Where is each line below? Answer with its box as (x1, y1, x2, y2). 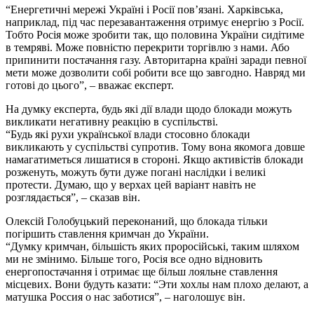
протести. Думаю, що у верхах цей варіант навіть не (6, 178, 256, 191)
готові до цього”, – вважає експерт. (6, 78, 174, 91)
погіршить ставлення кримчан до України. (6, 227, 209, 240)
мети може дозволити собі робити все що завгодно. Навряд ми (6, 66, 306, 78)
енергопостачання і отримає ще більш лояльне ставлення (6, 265, 278, 278)
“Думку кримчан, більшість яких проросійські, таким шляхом (6, 240, 299, 252)
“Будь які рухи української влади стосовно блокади (6, 128, 250, 140)
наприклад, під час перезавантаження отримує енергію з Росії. (6, 15, 304, 28)
